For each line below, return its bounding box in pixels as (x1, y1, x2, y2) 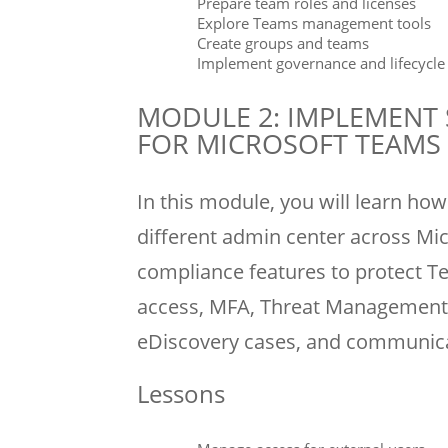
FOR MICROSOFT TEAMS (137, 125, 441, 163)
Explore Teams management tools (197, 13, 431, 34)
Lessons (137, 377, 225, 411)
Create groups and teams (197, 33, 369, 54)
